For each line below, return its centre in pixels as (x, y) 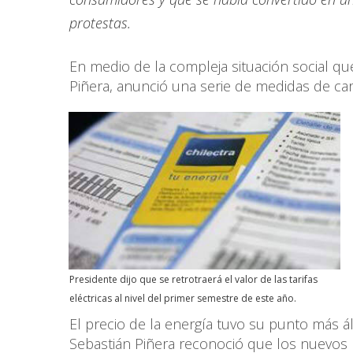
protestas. (100, 23)
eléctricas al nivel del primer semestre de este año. (183, 299)
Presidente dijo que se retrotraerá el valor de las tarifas (193, 280)
